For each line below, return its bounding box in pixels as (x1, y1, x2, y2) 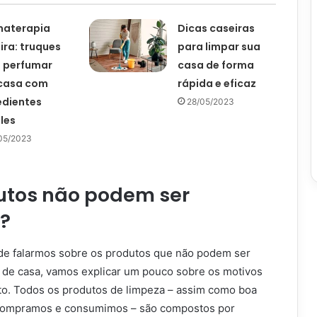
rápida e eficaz (178, 76, 257, 91)
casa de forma (178, 58, 255, 72)
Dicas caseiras (178, 21, 255, 35)
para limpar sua (178, 40, 261, 54)
